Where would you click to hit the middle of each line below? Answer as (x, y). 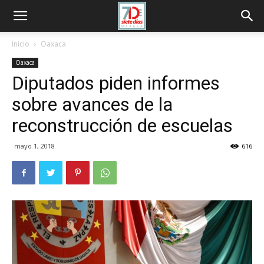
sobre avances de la (92, 104)
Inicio (21, 44)
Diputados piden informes (116, 83)
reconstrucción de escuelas (122, 126)
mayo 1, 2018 (34, 146)
